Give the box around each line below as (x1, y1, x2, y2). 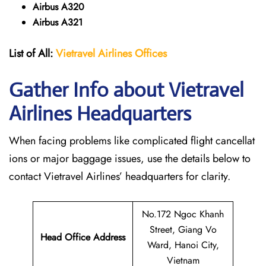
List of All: (9, 46, 53, 61)
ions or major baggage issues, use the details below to (9, 151, 251, 166)
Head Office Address (40, 230, 125, 244)
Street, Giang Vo (149, 223, 217, 236)
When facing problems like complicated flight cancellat (9, 133, 255, 148)
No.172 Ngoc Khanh (142, 207, 224, 221)
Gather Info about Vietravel (9, 78, 244, 102)
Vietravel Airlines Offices (56, 46, 167, 61)
